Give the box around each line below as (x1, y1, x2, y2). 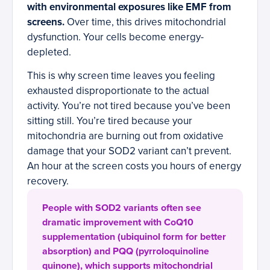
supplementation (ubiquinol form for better (42, 231, 226, 243)
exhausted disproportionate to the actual (27, 84, 209, 98)
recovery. (27, 175, 69, 188)
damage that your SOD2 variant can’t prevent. (27, 145, 231, 158)
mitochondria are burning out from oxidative (27, 130, 224, 143)
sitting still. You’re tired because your (27, 115, 192, 128)
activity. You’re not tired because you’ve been (27, 99, 230, 113)
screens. (27, 16, 64, 29)
